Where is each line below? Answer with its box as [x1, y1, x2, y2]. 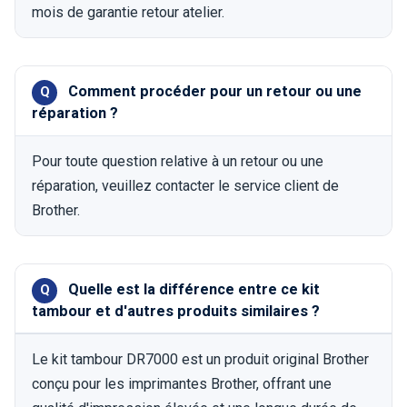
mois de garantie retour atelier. [32, 4, 225, 22]
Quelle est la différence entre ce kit [68, 281, 321, 299]
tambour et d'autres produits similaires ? [32, 303, 321, 321]
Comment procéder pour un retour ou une [68, 83, 362, 101]
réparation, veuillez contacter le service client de [32, 176, 340, 194]
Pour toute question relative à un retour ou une [32, 152, 324, 170]
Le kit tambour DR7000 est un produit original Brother [32, 350, 370, 368]
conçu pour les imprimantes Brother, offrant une [32, 374, 333, 392]
